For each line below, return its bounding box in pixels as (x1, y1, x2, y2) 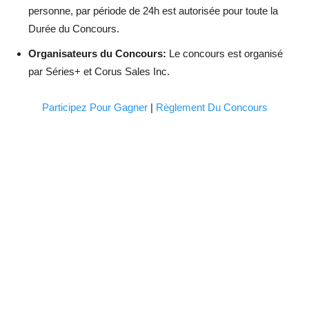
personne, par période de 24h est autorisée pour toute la (28, 4, 278, 17)
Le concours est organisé (166, 47, 283, 59)
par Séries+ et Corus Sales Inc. (28, 65, 170, 77)
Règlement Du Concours (155, 101, 268, 113)
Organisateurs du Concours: (28, 47, 166, 59)
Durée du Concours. (28, 22, 119, 34)
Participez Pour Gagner (41, 101, 148, 113)
